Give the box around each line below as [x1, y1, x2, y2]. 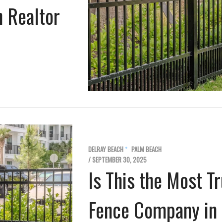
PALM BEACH [131, 144, 162, 155]
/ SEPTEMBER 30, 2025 [88, 155, 147, 165]
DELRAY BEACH [88, 144, 123, 155]
